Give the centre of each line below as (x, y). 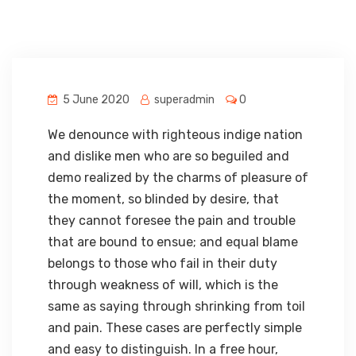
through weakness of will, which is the (163, 285)
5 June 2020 (95, 100)
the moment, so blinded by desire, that (163, 199)
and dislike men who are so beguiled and (168, 156)
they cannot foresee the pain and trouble (172, 221)
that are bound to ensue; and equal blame (173, 242)
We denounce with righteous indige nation (175, 135)
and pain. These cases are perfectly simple (175, 328)
